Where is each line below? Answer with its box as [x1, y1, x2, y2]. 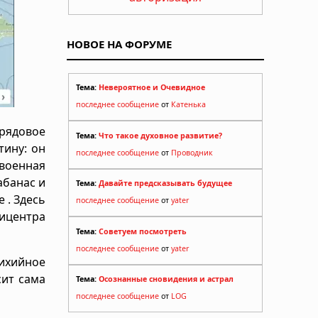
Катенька [171, 99, 206, 110]
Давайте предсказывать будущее [99, 178, 232, 189]
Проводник [171, 147, 213, 158]
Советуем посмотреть [99, 226, 187, 236]
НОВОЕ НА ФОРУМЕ [67, 36, 172, 51]
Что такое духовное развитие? [99, 130, 222, 141]
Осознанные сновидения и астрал [99, 274, 234, 285]
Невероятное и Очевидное [99, 82, 205, 93]
